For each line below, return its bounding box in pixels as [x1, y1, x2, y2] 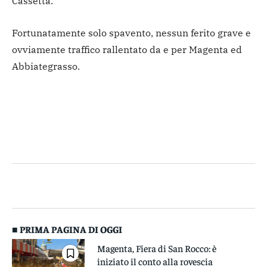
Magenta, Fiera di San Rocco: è [97, 242, 216, 254]
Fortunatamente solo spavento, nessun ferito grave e [12, 27, 251, 39]
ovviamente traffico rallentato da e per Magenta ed [12, 44, 242, 56]
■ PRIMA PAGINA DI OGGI [12, 223, 122, 235]
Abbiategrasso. [12, 60, 80, 73]
